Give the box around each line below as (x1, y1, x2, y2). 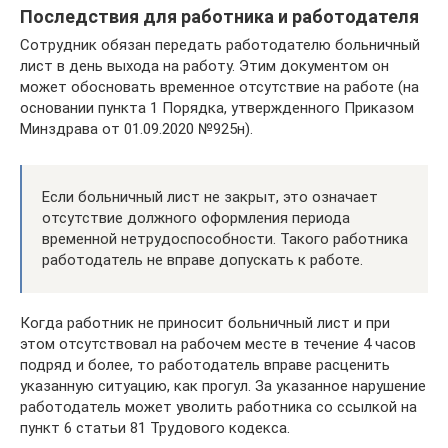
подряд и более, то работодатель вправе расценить (20, 356, 390, 374)
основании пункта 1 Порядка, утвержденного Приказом (20, 99, 414, 117)
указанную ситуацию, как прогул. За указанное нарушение (20, 377, 426, 395)
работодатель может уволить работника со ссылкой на (20, 398, 417, 416)
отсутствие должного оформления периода (42, 209, 350, 227)
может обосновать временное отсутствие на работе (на (20, 78, 419, 96)
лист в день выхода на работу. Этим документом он (20, 57, 389, 75)
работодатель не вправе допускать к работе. (42, 251, 363, 269)
